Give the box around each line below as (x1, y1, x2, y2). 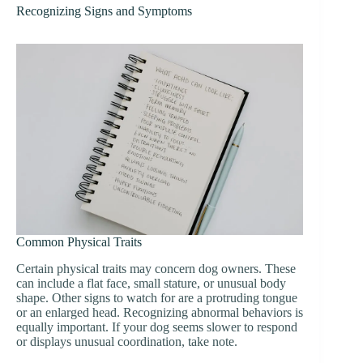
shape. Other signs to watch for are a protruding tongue (16, 291, 297, 305)
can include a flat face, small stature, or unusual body (16, 276, 286, 291)
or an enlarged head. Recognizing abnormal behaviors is (16, 305, 303, 320)
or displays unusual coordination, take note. (16, 335, 237, 349)
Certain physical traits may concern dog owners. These (16, 262, 296, 276)
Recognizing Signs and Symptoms (16, 4, 192, 19)
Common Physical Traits (16, 235, 142, 250)
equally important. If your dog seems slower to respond (16, 320, 297, 335)
